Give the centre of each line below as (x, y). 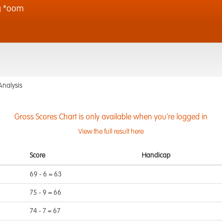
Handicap (156, 156)
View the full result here (111, 132)
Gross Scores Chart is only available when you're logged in (111, 117)
